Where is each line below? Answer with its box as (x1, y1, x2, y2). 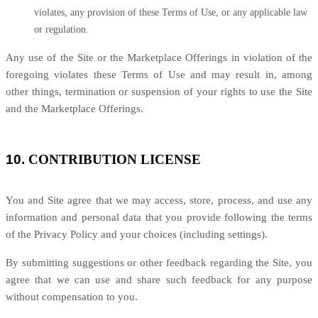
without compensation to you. (6, 291, 138, 302)
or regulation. (34, 24, 89, 35)
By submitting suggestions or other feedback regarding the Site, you (6, 257, 312, 268)
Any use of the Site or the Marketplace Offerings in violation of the (6, 52, 312, 63)
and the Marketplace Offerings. (6, 103, 143, 114)
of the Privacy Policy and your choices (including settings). (6, 229, 268, 240)
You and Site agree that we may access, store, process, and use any (6, 194, 312, 206)
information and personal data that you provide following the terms (6, 212, 312, 223)
